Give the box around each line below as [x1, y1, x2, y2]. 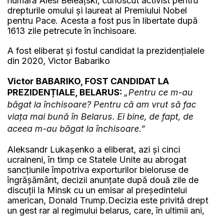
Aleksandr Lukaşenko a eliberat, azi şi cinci [7, 144, 180, 155]
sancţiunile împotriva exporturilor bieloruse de [7, 164, 188, 175]
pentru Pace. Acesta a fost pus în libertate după [7, 15, 198, 26]
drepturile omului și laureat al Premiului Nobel [7, 5, 187, 15]
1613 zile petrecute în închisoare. [7, 25, 137, 36]
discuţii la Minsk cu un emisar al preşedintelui [7, 185, 187, 195]
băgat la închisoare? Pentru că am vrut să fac [7, 99, 196, 109]
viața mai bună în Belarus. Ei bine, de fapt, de [7, 111, 193, 122]
